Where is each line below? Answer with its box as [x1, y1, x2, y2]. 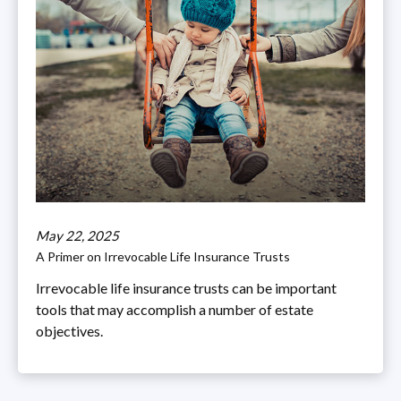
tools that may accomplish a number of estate [36, 300, 313, 318]
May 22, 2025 [36, 226, 119, 243]
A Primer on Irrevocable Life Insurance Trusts [36, 248, 290, 264]
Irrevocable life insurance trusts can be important [36, 278, 337, 296]
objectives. [36, 321, 103, 339]
